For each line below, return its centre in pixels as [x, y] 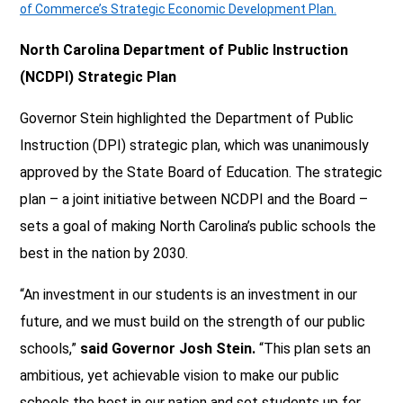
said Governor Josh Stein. [170, 348]
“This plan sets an [315, 348]
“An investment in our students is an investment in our [188, 294]
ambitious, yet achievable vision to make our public [179, 375]
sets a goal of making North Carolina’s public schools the [198, 226]
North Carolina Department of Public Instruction [184, 49]
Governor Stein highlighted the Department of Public [187, 118]
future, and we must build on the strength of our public [193, 321]
